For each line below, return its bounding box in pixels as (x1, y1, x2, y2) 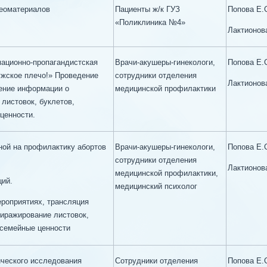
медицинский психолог (115, 182, 197, 191)
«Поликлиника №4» (115, 18, 185, 27)
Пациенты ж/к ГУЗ (115, 5, 180, 14)
